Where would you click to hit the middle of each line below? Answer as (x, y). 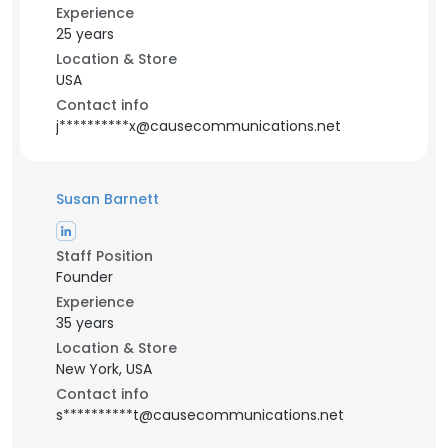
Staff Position (104, 256)
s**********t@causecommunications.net (200, 415)
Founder (84, 277)
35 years (85, 323)
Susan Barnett (107, 199)
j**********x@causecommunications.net (198, 126)
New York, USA (104, 369)
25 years (85, 34)
